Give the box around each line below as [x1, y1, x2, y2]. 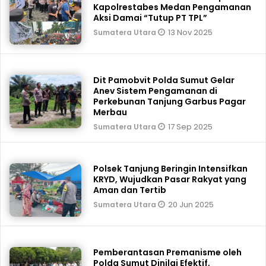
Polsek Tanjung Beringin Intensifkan [93, 163, 248, 175]
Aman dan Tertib [93, 184, 167, 196]
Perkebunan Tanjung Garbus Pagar [93, 96, 246, 107]
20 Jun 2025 [168, 199, 214, 210]
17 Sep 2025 [168, 121, 213, 132]
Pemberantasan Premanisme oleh [93, 246, 242, 258]
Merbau [93, 106, 128, 118]
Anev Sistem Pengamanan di [93, 85, 218, 97]
